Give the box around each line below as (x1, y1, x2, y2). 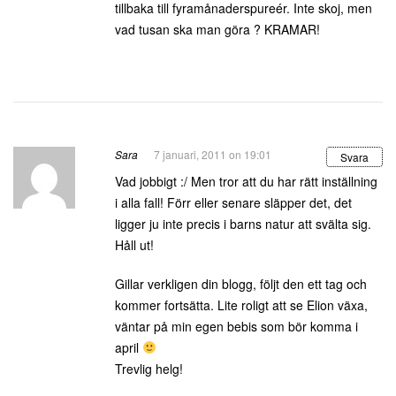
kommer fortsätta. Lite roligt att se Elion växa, (115, 296, 368, 314)
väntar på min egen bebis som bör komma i (115, 317, 358, 335)
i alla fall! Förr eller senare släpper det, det (115, 194, 352, 211)
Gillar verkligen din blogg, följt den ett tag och (115, 275, 367, 293)
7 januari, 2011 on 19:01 (154, 147, 271, 162)
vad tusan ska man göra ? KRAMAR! (115, 20, 320, 38)
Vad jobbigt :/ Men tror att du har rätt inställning (115, 172, 377, 190)
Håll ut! (115, 236, 154, 254)
